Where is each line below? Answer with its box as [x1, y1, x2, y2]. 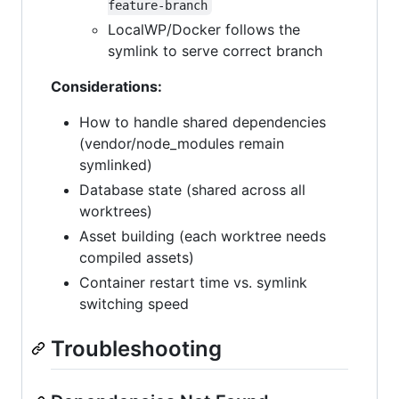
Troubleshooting [51, 336, 222, 362]
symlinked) [79, 156, 152, 175]
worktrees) [79, 202, 152, 221]
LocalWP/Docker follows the [108, 20, 300, 39]
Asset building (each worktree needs [79, 227, 326, 246]
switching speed [79, 295, 189, 313]
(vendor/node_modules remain [79, 134, 284, 153]
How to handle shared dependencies [79, 113, 326, 132]
